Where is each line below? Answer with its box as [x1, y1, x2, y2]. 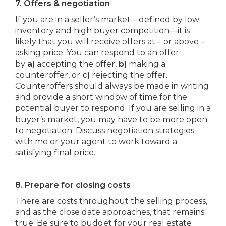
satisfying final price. [15, 148, 95, 157]
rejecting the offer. [90, 70, 167, 80]
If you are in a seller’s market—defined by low [15, 15, 199, 24]
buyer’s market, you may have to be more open [15, 115, 207, 124]
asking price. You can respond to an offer [15, 48, 179, 58]
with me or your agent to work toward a [15, 137, 177, 146]
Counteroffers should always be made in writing [15, 81, 209, 91]
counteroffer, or [15, 70, 82, 80]
